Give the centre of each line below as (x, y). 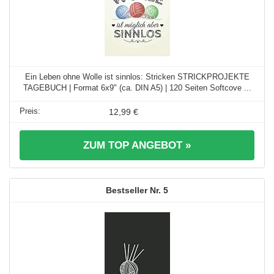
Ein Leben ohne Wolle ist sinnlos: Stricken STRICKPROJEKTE (137, 76)
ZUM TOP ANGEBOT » (137, 145)
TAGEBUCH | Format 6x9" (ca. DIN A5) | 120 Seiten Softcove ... (137, 87)
